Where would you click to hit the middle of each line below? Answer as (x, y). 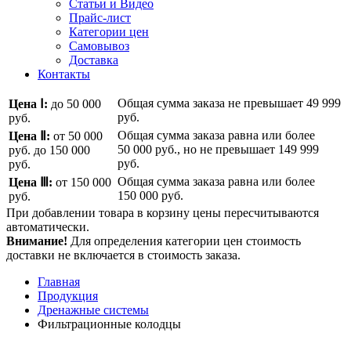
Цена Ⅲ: (31, 183)
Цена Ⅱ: (29, 136)
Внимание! (37, 241)
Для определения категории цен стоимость (184, 241)
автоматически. (48, 227)
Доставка (94, 60)
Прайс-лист (100, 18)
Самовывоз (99, 46)
